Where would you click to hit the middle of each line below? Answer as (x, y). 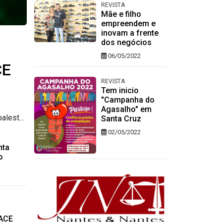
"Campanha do (128, 100)
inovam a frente (130, 33)
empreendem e (128, 24)
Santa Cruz (121, 119)
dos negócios (126, 43)
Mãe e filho (121, 14)
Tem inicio (120, 91)
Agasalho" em (126, 110)
